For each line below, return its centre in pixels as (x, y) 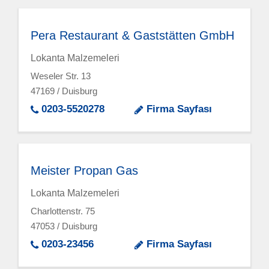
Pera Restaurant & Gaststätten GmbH (133, 35)
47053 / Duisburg (64, 226)
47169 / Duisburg (64, 91)
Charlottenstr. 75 (63, 211)
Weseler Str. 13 (61, 76)
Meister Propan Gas (85, 170)
